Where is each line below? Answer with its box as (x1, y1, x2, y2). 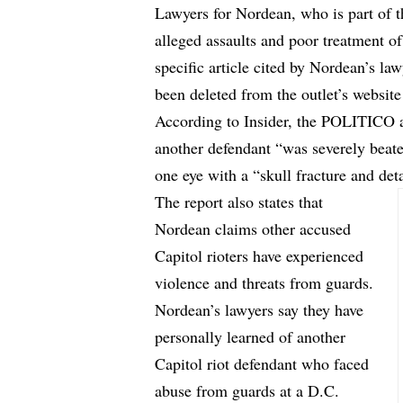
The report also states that (155, 190, 324, 212)
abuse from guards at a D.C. (155, 379, 340, 401)
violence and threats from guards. (155, 271, 374, 293)
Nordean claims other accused (155, 217, 352, 239)
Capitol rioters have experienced (155, 244, 364, 266)
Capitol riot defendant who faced (155, 352, 370, 374)
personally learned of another (155, 325, 346, 347)
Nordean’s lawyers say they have (155, 298, 364, 320)
